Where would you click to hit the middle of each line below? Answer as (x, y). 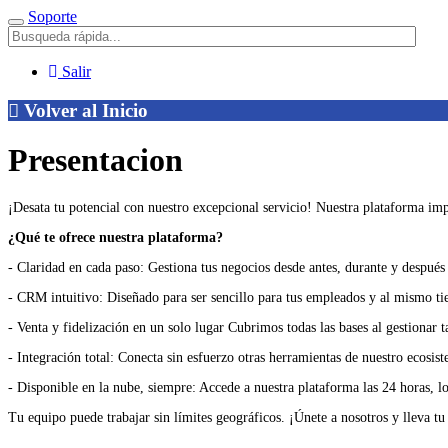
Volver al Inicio (83, 110)
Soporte (52, 16)
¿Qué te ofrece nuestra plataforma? (117, 237)
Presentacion (95, 160)
